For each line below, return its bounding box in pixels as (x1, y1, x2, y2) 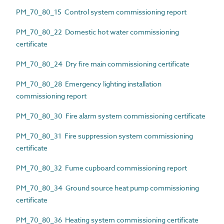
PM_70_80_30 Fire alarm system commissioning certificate (16, 111, 205, 120)
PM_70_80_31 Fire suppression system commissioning (16, 131, 193, 140)
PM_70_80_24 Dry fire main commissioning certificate (16, 59, 189, 68)
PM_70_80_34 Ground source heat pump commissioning (16, 183, 199, 192)
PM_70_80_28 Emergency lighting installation (16, 79, 161, 88)
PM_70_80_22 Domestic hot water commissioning (16, 27, 179, 36)
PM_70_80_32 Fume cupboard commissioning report (16, 163, 187, 172)
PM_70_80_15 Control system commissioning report (16, 7, 186, 16)
